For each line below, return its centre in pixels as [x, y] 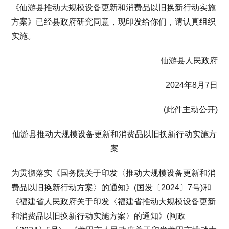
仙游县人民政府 [189, 60]
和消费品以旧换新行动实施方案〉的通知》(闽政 [99, 216]
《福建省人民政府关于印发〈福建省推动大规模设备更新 [114, 201]
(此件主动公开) [190, 109]
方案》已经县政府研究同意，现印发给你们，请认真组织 [114, 21]
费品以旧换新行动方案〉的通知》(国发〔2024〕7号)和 [111, 187]
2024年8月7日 [191, 85]
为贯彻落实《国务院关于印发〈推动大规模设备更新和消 [114, 173]
